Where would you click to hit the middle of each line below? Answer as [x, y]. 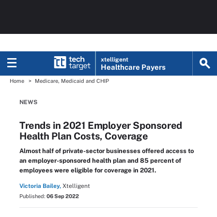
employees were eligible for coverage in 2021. [88, 170]
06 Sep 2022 [63, 196]
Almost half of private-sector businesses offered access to [107, 151]
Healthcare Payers [133, 67]
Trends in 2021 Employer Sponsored [101, 125]
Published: [33, 196]
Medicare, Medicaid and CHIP [72, 81]
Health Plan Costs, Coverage [84, 136]
